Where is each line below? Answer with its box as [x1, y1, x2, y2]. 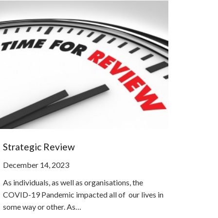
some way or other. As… [2, 201, 81, 211]
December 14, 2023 [2, 160, 69, 169]
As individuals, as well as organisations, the [2, 177, 143, 187]
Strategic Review [2, 141, 75, 152]
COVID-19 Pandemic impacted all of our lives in [2, 189, 163, 199]
